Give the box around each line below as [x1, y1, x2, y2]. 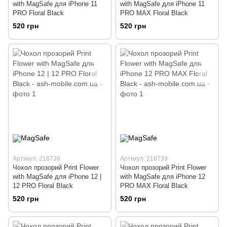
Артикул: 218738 [13, 155, 60, 162]
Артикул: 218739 [120, 155, 168, 162]
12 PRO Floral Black [13, 181, 73, 190]
